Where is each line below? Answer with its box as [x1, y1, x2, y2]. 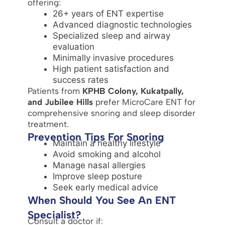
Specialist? [27, 208, 81, 221]
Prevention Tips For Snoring [27, 130, 164, 143]
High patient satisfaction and [52, 63, 169, 74]
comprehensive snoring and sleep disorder [27, 107, 195, 118]
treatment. [27, 119, 69, 129]
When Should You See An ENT [27, 193, 176, 206]
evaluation [52, 41, 94, 52]
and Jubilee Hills [27, 96, 93, 107]
